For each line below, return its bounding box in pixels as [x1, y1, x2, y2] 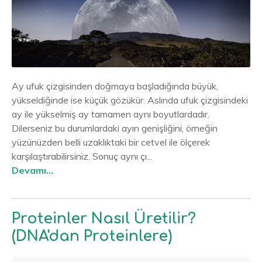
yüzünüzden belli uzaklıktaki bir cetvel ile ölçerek [12, 136, 210, 149]
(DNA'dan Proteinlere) [12, 228, 172, 245]
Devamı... [12, 164, 53, 177]
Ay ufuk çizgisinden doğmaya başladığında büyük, [12, 80, 218, 92]
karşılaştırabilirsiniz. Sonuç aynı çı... [12, 150, 152, 163]
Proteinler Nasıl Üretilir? [12, 211, 196, 227]
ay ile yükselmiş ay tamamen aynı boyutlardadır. [12, 108, 209, 120]
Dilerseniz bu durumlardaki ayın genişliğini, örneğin [12, 122, 218, 135]
